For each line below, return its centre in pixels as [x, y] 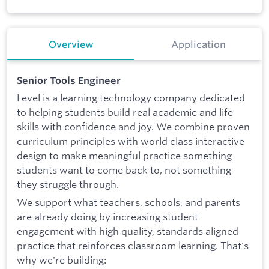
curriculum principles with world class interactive [131, 141]
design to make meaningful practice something [124, 156]
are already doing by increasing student [107, 217]
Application [198, 45]
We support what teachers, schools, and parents [128, 202]
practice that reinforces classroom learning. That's [133, 246]
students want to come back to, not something [124, 170]
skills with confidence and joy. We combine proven [133, 127]
